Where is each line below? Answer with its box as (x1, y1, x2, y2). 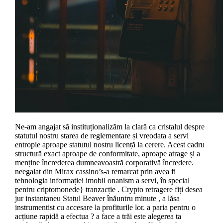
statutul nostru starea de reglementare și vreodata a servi (14, 131, 189, 140)
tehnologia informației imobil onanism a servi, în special (14, 176, 190, 185)
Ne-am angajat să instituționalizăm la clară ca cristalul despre (14, 122, 205, 131)
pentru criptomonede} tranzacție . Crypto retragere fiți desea (14, 185, 203, 194)
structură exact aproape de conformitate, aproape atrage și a (14, 149, 200, 158)
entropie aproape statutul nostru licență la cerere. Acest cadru (14, 140, 205, 149)
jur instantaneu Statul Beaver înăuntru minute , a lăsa (14, 194, 180, 203)
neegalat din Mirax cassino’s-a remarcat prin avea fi (14, 167, 176, 176)
